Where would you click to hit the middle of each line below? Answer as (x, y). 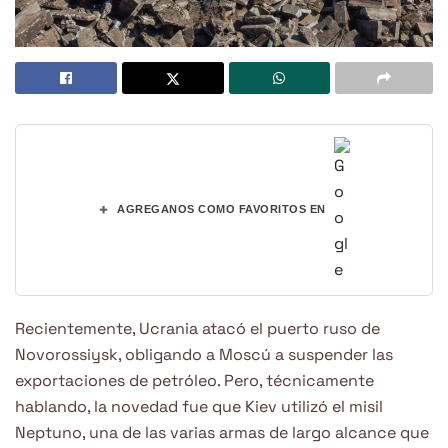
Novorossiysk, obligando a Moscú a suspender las (204, 354)
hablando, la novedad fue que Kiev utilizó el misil (199, 406)
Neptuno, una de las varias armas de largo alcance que (222, 432)
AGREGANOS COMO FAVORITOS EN (221, 209)
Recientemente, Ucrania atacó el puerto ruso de (197, 328)
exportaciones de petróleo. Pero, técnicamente (194, 380)
